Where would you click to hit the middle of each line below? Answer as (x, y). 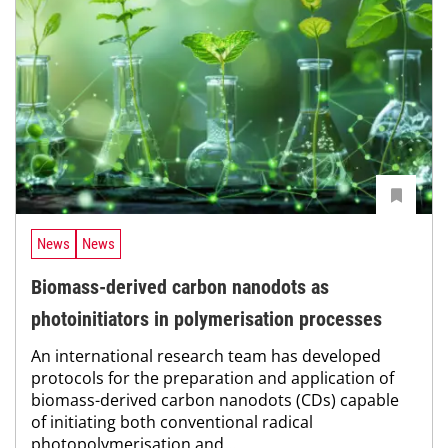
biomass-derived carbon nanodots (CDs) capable (215, 399)
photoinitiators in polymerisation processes (206, 318)
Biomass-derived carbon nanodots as (180, 286)
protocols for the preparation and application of (212, 377)
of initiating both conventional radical (172, 421)
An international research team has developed (206, 355)
